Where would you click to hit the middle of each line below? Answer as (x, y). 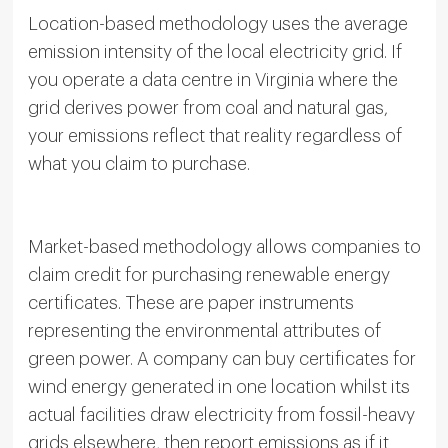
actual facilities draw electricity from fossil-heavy (221, 414)
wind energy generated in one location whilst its (218, 386)
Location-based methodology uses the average (217, 23)
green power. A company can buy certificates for (221, 358)
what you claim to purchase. (138, 163)
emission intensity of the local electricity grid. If (214, 51)
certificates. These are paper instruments (190, 302)
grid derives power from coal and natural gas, (207, 107)
